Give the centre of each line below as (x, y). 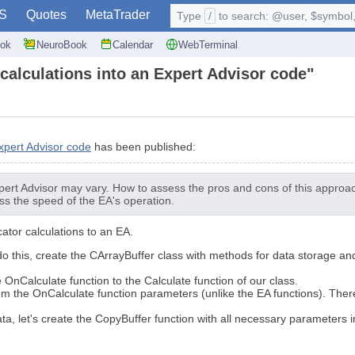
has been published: (143, 147)
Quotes (46, 15)
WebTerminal (208, 44)
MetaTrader (118, 15)
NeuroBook (62, 44)
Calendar (133, 44)
